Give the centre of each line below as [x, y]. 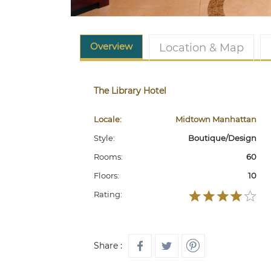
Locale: [108, 119]
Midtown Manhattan [216, 119]
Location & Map [201, 48]
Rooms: [108, 157]
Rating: [108, 194]
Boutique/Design [222, 138]
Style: [104, 138]
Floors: [106, 176]
